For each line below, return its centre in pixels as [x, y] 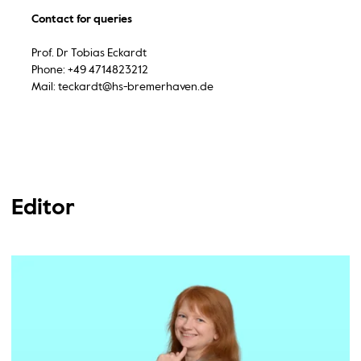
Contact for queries [81, 19]
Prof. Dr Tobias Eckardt [89, 53]
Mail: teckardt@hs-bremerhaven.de [122, 87]
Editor [43, 208]
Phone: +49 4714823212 [89, 70]
